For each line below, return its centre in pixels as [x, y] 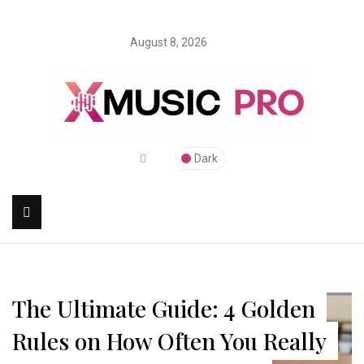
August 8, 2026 [169, 42]
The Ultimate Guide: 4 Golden [164, 308]
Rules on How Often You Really [169, 341]
